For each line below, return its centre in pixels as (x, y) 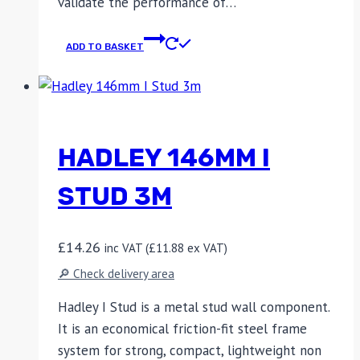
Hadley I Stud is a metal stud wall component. (194, 307)
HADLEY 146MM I (164, 157)
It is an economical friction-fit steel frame (182, 329)
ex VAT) (206, 248)
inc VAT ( (127, 248)
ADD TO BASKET (105, 47)
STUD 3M (115, 196)
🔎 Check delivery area (116, 274)
